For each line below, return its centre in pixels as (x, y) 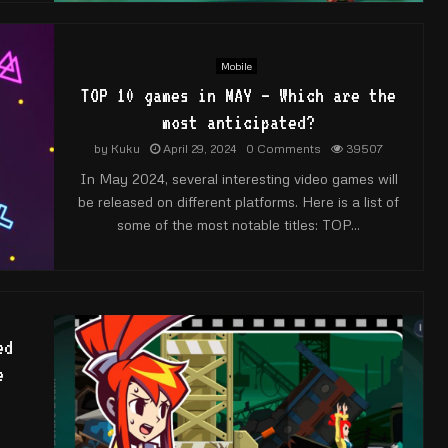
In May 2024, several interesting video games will (238, 178)
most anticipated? (238, 122)
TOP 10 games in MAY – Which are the (238, 95)
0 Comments (283, 148)
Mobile (236, 66)
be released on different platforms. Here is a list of (238, 201)
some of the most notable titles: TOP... (238, 224)
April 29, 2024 (199, 148)
